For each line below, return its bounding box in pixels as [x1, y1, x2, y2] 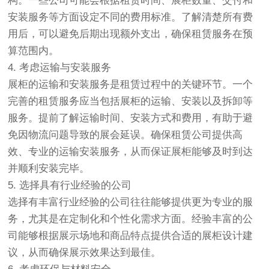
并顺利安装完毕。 [8, 163, 90, 175]
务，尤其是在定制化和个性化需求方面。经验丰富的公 [8, 213, 253, 225]
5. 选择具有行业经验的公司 [8, 180, 132, 192]
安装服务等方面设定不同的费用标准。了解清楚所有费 [8, 11, 253, 23]
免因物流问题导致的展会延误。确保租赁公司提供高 [8, 129, 243, 141]
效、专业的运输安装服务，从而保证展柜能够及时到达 [8, 146, 253, 158]
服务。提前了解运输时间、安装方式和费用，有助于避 [8, 112, 253, 124]
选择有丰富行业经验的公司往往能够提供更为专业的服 [8, 196, 253, 208]
